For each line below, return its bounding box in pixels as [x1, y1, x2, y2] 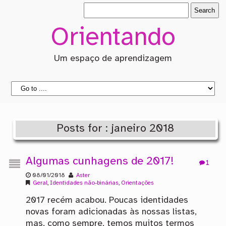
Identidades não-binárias [49, 180, 119, 187]
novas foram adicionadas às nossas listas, [25, 207, 197, 217]
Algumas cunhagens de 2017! [25, 155, 174, 168]
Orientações [121, 180, 154, 187]
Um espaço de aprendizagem [53, 54, 172, 64]
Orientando [50, 24, 176, 51]
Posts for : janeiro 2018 [56, 122, 175, 135]
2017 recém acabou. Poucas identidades [25, 196, 188, 205]
